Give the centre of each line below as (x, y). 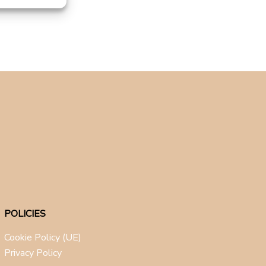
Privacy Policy (33, 253)
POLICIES (25, 213)
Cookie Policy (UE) (42, 237)
